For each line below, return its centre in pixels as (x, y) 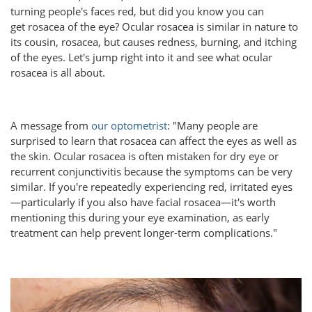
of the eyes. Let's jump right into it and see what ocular (141, 57)
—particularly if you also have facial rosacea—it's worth (143, 202)
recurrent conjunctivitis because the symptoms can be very (151, 171)
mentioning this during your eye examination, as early (140, 217)
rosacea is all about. (58, 72)
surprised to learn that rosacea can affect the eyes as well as (154, 140)
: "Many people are (212, 125)
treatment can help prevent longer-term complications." (144, 232)
